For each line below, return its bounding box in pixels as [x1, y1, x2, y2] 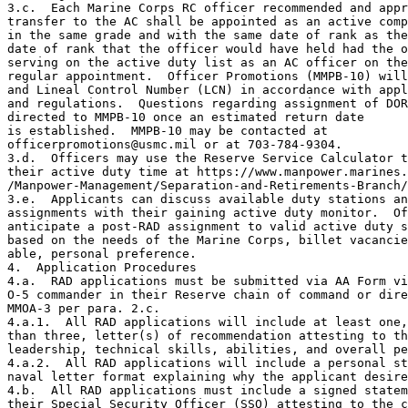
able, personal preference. [7, 246, 197, 260]
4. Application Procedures [7, 260, 197, 274]
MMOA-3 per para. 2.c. [7, 301, 160, 315]
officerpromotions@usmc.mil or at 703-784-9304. [7, 137, 342, 151]
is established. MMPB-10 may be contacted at [7, 123, 328, 138]
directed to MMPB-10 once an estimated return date [7, 109, 364, 124]
